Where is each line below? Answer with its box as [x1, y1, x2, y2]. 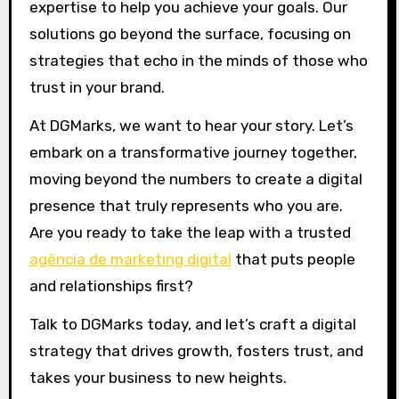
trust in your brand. [28, 78, 165, 97]
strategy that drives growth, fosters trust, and [28, 341, 363, 360]
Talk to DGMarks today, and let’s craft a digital [28, 314, 356, 333]
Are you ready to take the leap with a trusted [28, 224, 351, 242]
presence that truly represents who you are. [28, 197, 343, 216]
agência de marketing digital [28, 250, 232, 269]
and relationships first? [28, 277, 193, 296]
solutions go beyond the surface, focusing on [28, 25, 351, 44]
